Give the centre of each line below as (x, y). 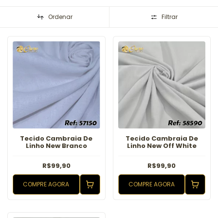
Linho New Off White (162, 146)
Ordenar (60, 17)
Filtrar (169, 17)
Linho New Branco (56, 146)
